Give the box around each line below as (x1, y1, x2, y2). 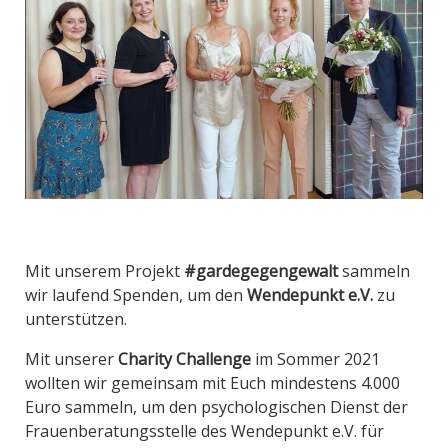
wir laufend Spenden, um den (25, 284, 247, 307)
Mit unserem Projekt (25, 260, 184, 283)
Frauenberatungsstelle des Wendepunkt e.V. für (25, 420, 384, 443)
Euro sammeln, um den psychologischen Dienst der (25, 396, 408, 419)
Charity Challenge (118, 348, 251, 371)
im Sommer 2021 (251, 348, 380, 371)
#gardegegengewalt (184, 260, 338, 283)
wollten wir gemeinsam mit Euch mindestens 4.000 (25, 372, 400, 395)
